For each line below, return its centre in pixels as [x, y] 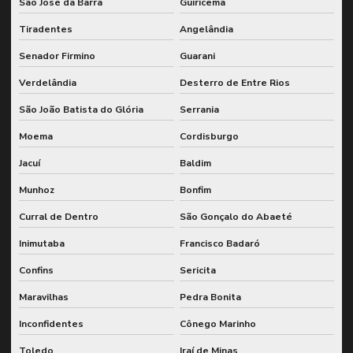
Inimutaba [42, 243]
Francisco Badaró [219, 243]
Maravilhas [44, 297]
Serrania [199, 109]
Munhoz [37, 190]
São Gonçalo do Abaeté [236, 216]
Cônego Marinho [217, 323]
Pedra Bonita [210, 297]
